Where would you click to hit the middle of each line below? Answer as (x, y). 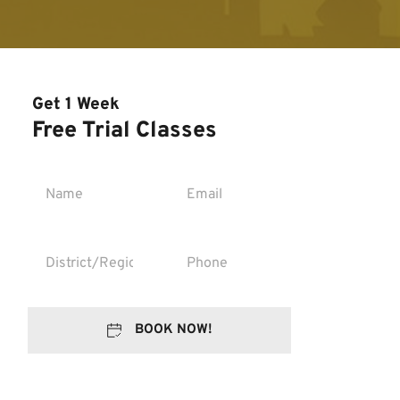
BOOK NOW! (173, 329)
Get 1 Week (76, 104)
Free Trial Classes (125, 131)
